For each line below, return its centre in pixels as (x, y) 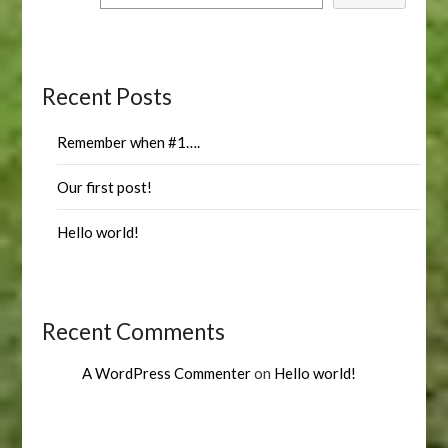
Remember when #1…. (129, 142)
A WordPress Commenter (167, 373)
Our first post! (105, 187)
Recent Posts (107, 96)
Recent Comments (134, 331)
